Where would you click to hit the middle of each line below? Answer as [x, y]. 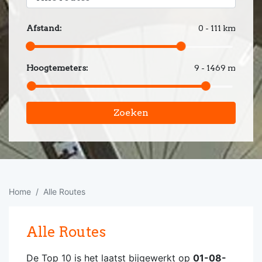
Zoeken [131, 113]
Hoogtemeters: [57, 68]
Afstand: [44, 28]
